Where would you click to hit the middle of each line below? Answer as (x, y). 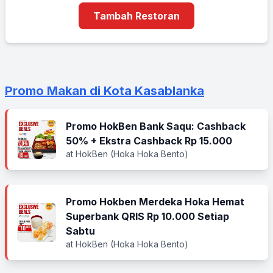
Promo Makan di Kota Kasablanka (105, 91)
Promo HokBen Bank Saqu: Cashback (156, 126)
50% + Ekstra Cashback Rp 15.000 (149, 141)
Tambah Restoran (136, 16)
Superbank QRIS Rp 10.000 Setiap (147, 216)
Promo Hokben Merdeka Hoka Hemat (155, 202)
